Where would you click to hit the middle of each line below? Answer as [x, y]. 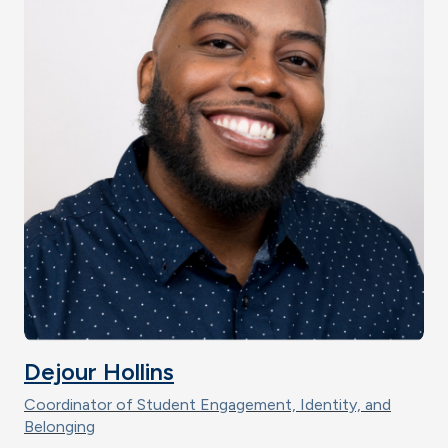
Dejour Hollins [99, 372]
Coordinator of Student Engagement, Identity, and [207, 405]
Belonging [59, 427]
